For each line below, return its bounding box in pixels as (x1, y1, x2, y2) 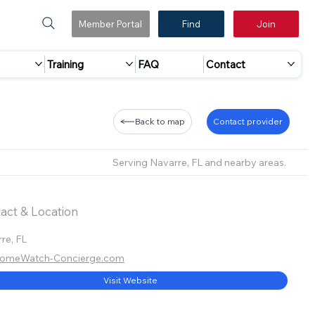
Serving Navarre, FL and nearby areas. (112, 155, 287, 169)
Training (46, 57, 84, 71)
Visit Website (103, 274, 158, 285)
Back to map (135, 116, 186, 127)
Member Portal (79, 18, 143, 30)
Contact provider (213, 116, 283, 127)
